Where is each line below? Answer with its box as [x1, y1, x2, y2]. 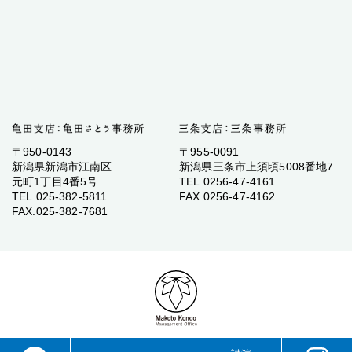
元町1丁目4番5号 [12, 174, 98, 188]
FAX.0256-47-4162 [179, 189, 276, 203]
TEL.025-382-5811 [12, 189, 108, 203]
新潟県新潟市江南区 [12, 159, 112, 173]
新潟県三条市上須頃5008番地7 [179, 159, 334, 173]
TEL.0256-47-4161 [179, 174, 276, 188]
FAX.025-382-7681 [12, 204, 108, 218]
